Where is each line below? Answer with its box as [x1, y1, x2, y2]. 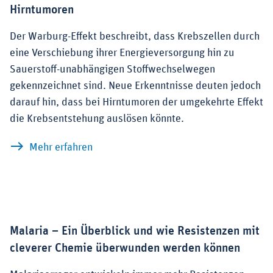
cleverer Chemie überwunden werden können [10, 242, 240, 255]
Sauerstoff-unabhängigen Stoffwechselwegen [10, 64, 215, 76]
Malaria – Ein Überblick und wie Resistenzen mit [10, 225, 260, 238]
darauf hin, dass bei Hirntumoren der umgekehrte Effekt [10, 97, 263, 108]
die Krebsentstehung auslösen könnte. [10, 113, 184, 125]
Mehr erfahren [29, 142, 93, 154]
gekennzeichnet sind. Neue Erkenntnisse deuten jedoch [10, 80, 261, 92]
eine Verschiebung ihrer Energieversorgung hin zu [10, 48, 235, 59]
